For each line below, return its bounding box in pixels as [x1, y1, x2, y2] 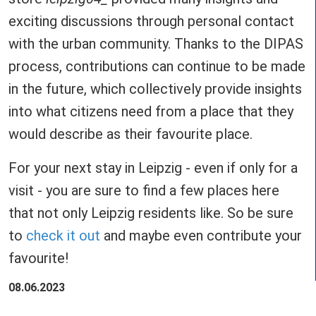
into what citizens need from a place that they [8, 102, 293, 120]
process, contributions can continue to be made [8, 57, 305, 75]
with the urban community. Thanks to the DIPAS [8, 35, 303, 52]
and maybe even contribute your [100, 226, 302, 244]
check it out [26, 226, 100, 244]
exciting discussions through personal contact [8, 12, 294, 30]
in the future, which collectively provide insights [8, 80, 302, 97]
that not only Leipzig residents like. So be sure [8, 204, 293, 221]
